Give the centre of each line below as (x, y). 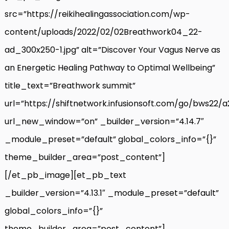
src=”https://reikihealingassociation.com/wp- (97, 14)
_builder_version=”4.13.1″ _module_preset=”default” (112, 193)
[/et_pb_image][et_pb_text (65, 175)
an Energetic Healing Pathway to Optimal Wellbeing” (110, 67)
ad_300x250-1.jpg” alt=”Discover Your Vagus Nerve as (112, 50)
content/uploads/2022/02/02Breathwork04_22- (104, 32)
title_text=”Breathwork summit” (70, 85)
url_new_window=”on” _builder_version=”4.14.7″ (104, 121)
